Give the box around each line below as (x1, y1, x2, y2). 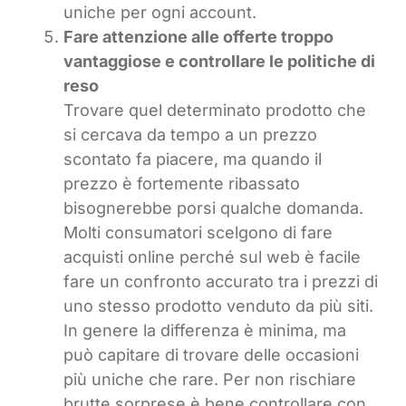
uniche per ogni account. (63, 3, 256, 23)
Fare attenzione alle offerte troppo (63, 27, 333, 47)
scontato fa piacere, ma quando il (63, 150, 322, 169)
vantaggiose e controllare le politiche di (63, 52, 375, 72)
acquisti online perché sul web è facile (63, 247, 361, 267)
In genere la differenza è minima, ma (63, 321, 346, 341)
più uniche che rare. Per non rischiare (63, 370, 356, 390)
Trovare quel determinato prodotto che (63, 101, 366, 121)
